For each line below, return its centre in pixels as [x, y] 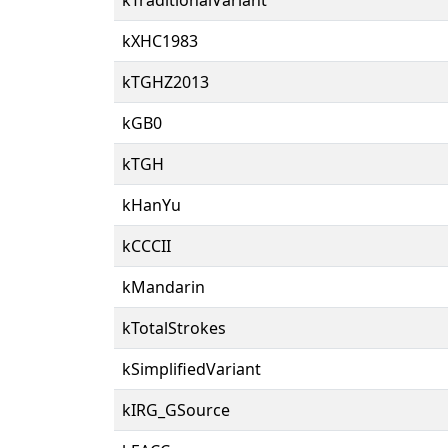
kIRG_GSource [176, 409]
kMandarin [163, 286]
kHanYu [151, 204]
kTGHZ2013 [165, 81]
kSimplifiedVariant [191, 368]
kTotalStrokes [174, 327]
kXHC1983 [160, 40]
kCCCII [146, 245]
